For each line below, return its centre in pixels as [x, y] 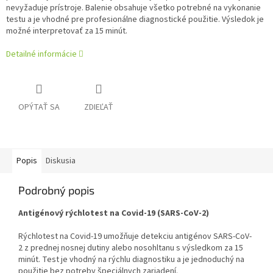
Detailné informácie [41, 55]
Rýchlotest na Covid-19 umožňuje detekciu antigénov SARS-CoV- [135, 237]
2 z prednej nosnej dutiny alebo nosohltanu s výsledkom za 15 [131, 248]
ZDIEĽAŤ [99, 108]
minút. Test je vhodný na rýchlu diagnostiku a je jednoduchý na [131, 260]
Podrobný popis [56, 190]
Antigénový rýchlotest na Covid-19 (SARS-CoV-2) [114, 214]
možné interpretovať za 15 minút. [67, 31]
